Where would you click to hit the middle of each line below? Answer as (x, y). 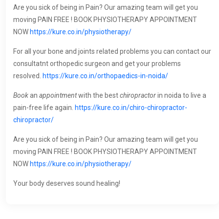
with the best (98, 96)
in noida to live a (181, 96)
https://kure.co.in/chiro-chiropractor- (131, 108)
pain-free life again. (44, 108)
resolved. (28, 76)
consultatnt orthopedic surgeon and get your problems (97, 64)
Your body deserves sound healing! (67, 184)
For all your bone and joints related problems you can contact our (112, 52)
